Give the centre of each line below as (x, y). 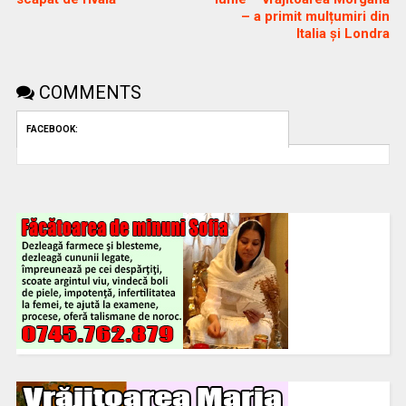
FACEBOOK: (52, 129)
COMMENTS (87, 92)
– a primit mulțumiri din (316, 16)
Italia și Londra (343, 33)
